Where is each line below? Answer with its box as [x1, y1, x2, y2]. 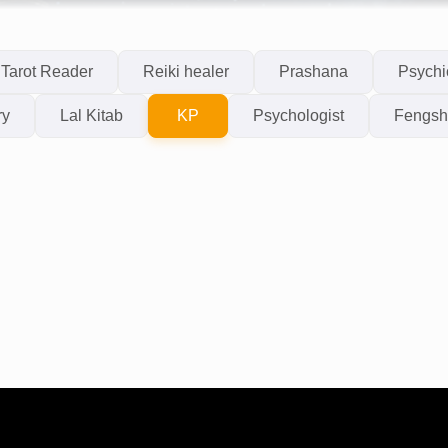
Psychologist [253, 107, 344, 124]
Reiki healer [142, 63, 229, 80]
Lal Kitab [60, 107, 123, 124]
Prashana [278, 63, 348, 80]
